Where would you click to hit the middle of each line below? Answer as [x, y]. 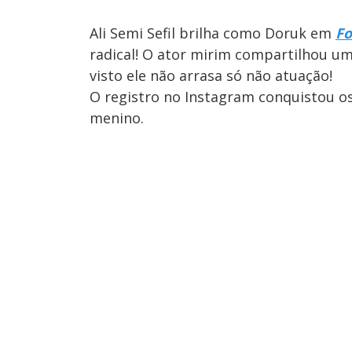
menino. [117, 117]
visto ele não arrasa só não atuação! [211, 75]
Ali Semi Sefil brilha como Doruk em [213, 33]
